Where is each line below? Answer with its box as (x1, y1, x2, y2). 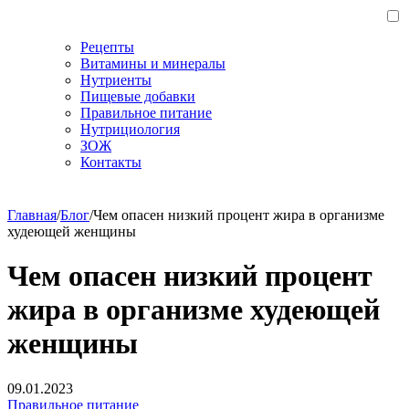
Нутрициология (80, 121, 180, 137)
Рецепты (80, 39, 134, 55)
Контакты (80, 154, 142, 170)
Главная (7, 207, 57, 223)
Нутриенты (80, 72, 152, 88)
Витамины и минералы (80, 56, 225, 71)
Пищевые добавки (80, 89, 195, 104)
